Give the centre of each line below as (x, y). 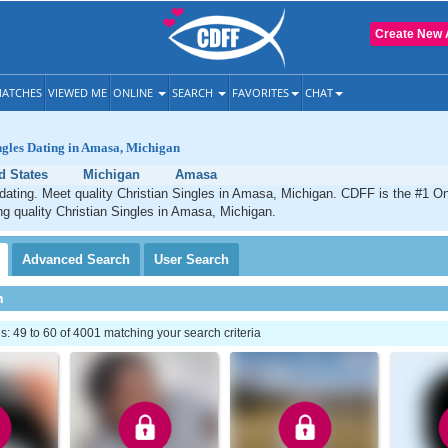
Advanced (54, 259)
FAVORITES (260, 92)
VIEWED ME (77, 92)
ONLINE (134, 92)
